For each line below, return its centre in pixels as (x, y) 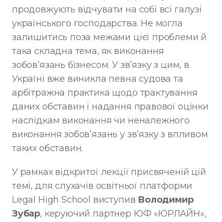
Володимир (166, 199)
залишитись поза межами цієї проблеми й (110, 37)
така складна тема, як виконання (88, 51)
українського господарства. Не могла (97, 23)
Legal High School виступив (75, 199)
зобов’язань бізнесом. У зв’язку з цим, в (101, 65)
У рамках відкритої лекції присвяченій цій (109, 172)
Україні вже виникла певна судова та (98, 79)
